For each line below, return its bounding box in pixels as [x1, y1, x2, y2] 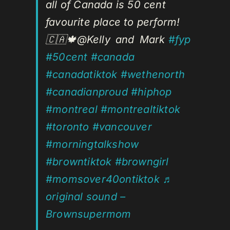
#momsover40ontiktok [46, 173, 160, 186]
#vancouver [92, 121, 152, 133]
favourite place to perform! [46, 16, 180, 29]
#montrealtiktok [101, 103, 181, 116]
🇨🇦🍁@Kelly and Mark [46, 33, 168, 46]
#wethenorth [120, 68, 185, 81]
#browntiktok [46, 156, 112, 168]
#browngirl [114, 156, 169, 168]
